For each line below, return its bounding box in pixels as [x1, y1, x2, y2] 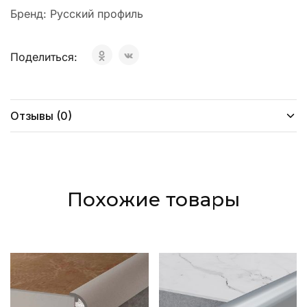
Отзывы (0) [10, 109, 72, 123]
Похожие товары [67, 188, 240, 211]
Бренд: [10, 7, 50, 21]
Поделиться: [10, 50, 81, 64]
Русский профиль [50, 7, 143, 21]
